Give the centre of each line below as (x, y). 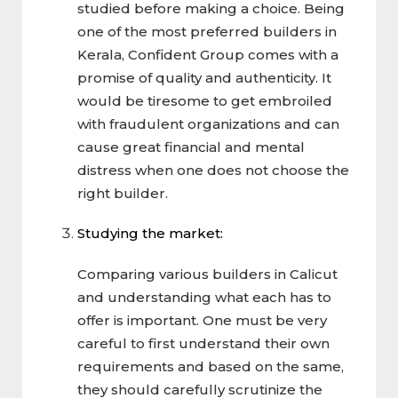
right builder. (123, 193)
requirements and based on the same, (211, 366)
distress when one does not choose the (213, 170)
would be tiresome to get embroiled (205, 100)
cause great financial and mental (191, 147)
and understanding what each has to (204, 297)
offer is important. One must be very (202, 320)
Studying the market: (150, 233)
